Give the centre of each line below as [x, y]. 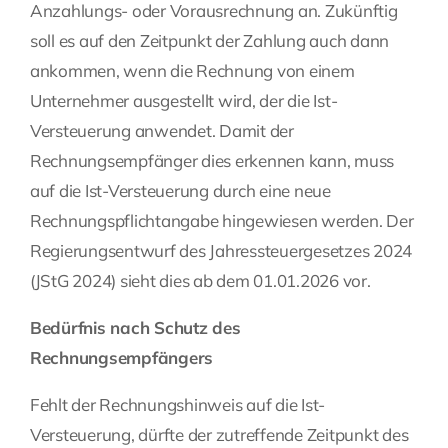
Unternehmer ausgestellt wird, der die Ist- [184, 101]
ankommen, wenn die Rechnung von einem [192, 71]
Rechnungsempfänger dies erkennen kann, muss [212, 161]
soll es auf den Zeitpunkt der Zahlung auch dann [210, 41]
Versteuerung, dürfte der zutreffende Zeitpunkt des [219, 435]
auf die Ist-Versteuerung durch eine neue [180, 191]
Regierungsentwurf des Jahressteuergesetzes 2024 [221, 251]
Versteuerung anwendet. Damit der [162, 131]
